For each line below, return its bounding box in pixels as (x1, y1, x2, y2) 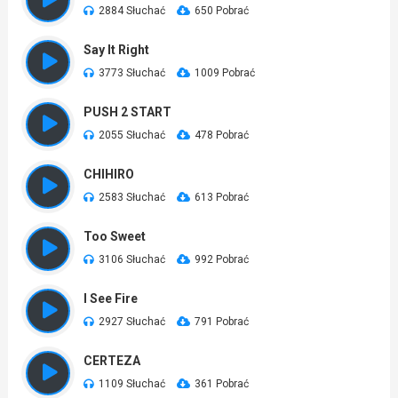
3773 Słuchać (98, 67, 165, 79)
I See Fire (83, 291, 138, 306)
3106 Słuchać (98, 253, 165, 266)
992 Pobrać (194, 253, 249, 266)
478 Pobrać (194, 129, 249, 141)
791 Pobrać (194, 315, 249, 328)
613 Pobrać (194, 191, 249, 203)
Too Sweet (83, 229, 146, 243)
